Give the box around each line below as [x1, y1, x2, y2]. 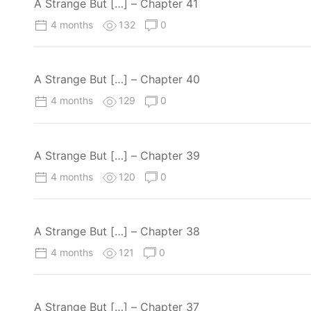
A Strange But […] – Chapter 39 [34, 148, 200, 162]
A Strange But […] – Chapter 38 [34, 224, 200, 238]
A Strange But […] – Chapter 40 [34, 72, 200, 87]
